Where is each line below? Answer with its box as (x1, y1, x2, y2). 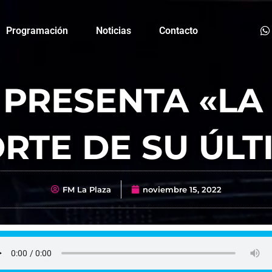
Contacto (158, 25, 198, 36)
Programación (5, 25, 68, 36)
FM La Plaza (62, 185, 111, 194)
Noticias (95, 25, 131, 36)
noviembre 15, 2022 (142, 185, 222, 194)
